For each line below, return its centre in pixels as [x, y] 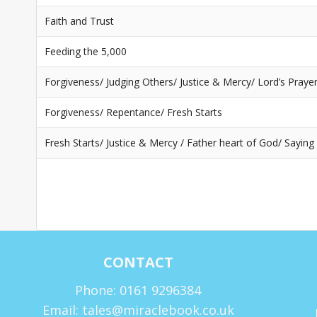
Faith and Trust [79, 21]
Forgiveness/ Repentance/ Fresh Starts [133, 112]
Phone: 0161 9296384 [138, 290]
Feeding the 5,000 [86, 51]
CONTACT [138, 263]
